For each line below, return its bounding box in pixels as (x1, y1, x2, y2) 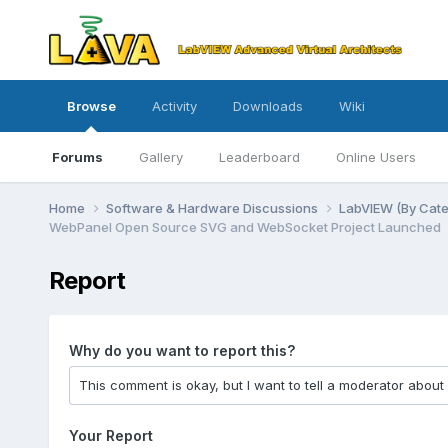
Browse (66, 98, 116, 114)
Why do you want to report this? (68, 341, 295, 359)
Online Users (335, 149, 416, 165)
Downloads (232, 98, 303, 114)
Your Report (68, 426, 153, 444)
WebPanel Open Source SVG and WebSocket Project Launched (48, 218, 441, 235)
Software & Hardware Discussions (105, 199, 321, 216)
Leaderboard (218, 149, 300, 165)
